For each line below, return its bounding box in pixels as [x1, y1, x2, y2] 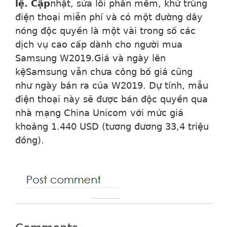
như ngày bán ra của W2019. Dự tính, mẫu [15, 80, 208, 91]
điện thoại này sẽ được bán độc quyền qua [15, 93, 208, 104]
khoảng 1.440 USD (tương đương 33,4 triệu [15, 121, 209, 132]
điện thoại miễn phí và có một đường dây [15, 11, 203, 22]
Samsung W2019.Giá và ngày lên [15, 52, 166, 63]
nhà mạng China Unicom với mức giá [15, 107, 183, 118]
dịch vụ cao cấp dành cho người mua [15, 39, 182, 50]
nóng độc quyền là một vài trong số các [15, 25, 196, 36]
